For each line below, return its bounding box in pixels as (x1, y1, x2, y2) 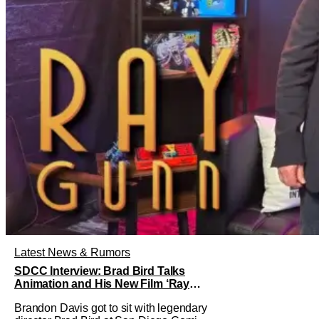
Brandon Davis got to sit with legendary (14, 302, 207, 315)
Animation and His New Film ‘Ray (14, 278, 190, 291)
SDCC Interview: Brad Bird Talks (14, 265, 186, 278)
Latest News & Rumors (14, 246, 130, 259)
